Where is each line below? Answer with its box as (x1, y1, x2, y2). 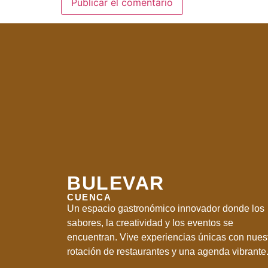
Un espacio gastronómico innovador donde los (67, 203, 264, 214)
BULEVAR (67, 172, 165, 194)
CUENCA (67, 192, 111, 203)
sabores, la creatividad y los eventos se (67, 218, 233, 229)
